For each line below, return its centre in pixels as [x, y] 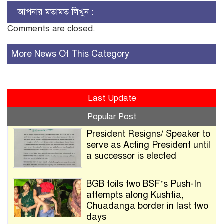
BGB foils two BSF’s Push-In [144, 184]
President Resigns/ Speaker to [148, 134]
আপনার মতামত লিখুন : [55, 12]
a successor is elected [131, 156]
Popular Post [112, 117]
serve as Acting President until [148, 145]
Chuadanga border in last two [147, 206]
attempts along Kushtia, [135, 195]
